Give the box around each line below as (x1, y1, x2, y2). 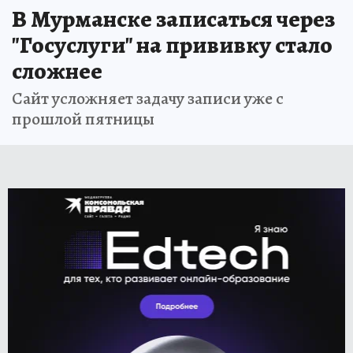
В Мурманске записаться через (12, 2, 335, 35)
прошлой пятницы (12, 106, 154, 131)
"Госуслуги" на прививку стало (12, 28, 333, 61)
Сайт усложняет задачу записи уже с (12, 86, 284, 110)
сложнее (12, 54, 102, 87)
